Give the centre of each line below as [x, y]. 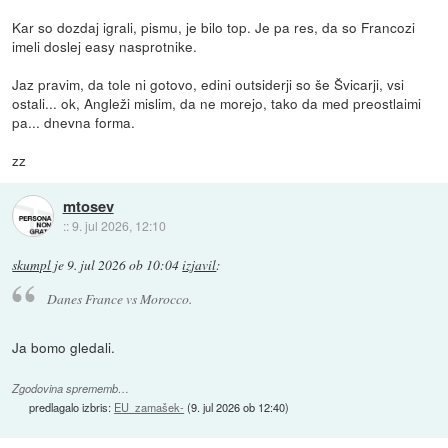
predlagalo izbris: [72, 406]
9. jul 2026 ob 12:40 [238, 406]
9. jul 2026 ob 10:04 [123, 265]
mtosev [88, 205]
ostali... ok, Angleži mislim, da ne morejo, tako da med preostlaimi [217, 103]
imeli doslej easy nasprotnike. [105, 46]
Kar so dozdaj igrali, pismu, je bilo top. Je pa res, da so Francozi [214, 27]
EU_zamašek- [149, 406]
